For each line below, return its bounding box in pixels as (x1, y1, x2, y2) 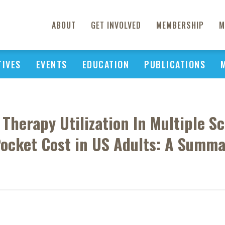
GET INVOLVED (91, 19, 141, 31)
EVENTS (36, 58, 67, 71)
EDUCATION (82, 58, 129, 71)
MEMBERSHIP (156, 19, 204, 31)
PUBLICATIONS (144, 58, 205, 71)
